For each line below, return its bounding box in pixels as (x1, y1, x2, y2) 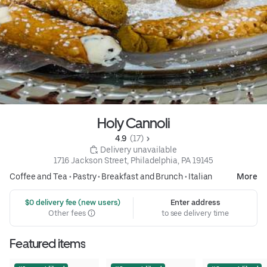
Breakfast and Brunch (101, 171, 183, 181)
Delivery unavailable (100, 144, 178, 154)
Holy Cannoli (97, 114, 170, 132)
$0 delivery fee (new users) (23, 197, 121, 207)
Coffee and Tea (10, 171, 67, 181)
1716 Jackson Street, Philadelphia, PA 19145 (53, 155, 214, 165)
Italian (188, 171, 213, 181)
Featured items (10, 235, 85, 251)
